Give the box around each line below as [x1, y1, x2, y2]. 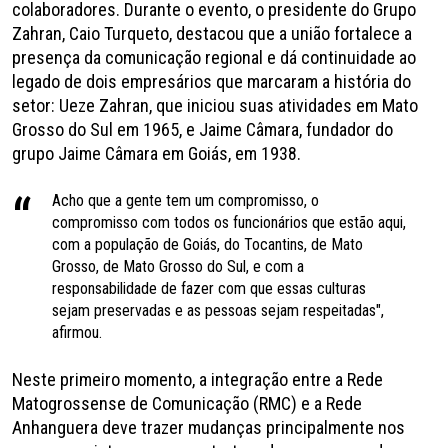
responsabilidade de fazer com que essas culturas [52, 278, 366, 298]
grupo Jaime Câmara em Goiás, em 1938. [12, 142, 301, 164]
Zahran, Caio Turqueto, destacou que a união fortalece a [12, 22, 412, 44]
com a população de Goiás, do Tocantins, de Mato [52, 234, 363, 254]
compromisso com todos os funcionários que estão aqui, [52, 212, 406, 232]
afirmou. [52, 322, 102, 342]
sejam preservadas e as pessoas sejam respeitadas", [52, 300, 384, 320]
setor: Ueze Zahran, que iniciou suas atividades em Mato [12, 94, 418, 116]
